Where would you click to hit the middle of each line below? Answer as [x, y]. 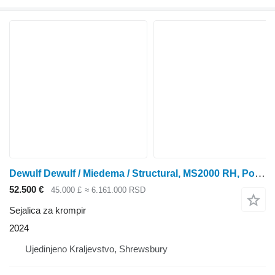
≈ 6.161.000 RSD [115, 190]
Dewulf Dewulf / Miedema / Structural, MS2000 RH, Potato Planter [260, 173]
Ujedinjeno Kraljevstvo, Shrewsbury [96, 249]
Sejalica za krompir [48, 211]
